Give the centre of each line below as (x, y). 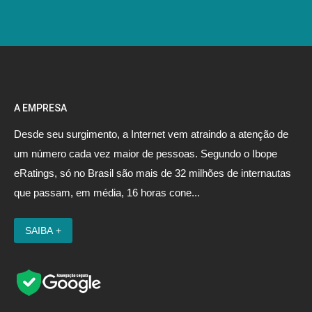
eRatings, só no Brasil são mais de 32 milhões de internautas (153, 173)
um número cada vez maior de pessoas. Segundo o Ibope (146, 153)
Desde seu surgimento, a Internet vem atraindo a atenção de (151, 134)
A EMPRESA (40, 108)
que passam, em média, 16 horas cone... (107, 192)
